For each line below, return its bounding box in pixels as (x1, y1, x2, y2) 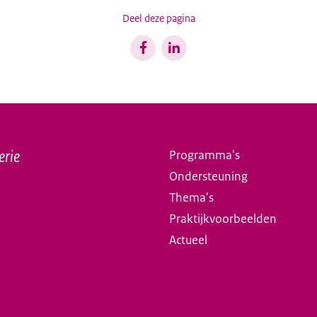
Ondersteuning (169, 168, 248, 185)
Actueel (169, 232, 207, 248)
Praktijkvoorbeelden (169, 211, 277, 227)
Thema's (169, 190, 214, 206)
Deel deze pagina (122, 12, 195, 25)
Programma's (169, 147, 240, 163)
